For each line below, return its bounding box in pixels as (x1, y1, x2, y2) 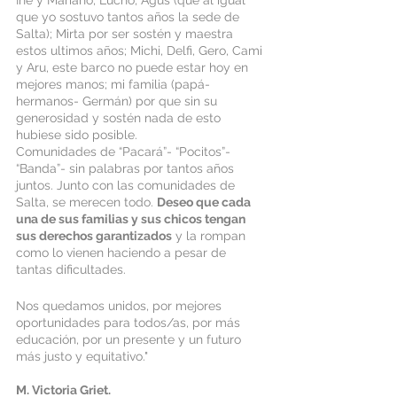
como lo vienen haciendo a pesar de (16, 245, 230, 260)
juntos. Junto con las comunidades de (16, 178, 238, 192)
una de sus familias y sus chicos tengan (16, 212, 248, 226)
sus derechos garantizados (16, 229, 172, 243)
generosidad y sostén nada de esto (16, 111, 224, 125)
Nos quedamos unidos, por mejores (16, 299, 225, 313)
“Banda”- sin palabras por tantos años (16, 161, 237, 175)
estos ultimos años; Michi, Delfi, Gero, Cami (16, 43, 266, 58)
